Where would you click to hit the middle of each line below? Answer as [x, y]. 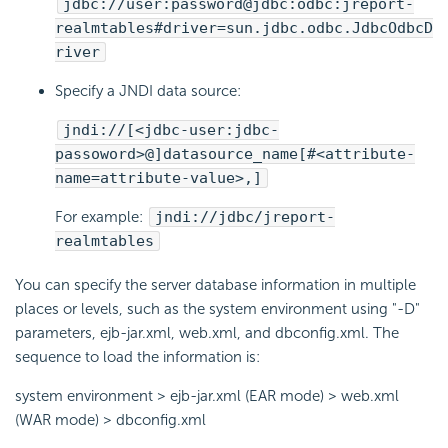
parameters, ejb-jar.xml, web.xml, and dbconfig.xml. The [207, 332]
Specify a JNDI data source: [148, 90]
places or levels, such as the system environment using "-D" [217, 308]
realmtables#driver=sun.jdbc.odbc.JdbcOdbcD [244, 27]
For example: [101, 216]
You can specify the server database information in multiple [215, 284]
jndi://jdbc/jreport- [245, 216]
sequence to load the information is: [137, 356]
